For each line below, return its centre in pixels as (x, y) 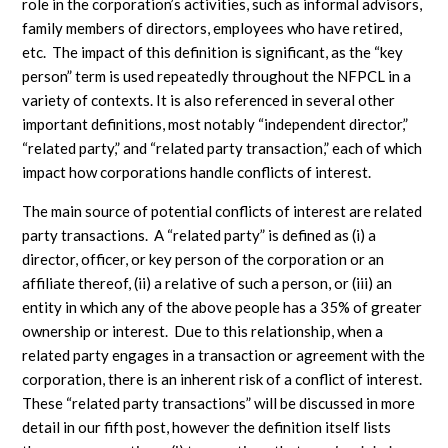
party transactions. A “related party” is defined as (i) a (199, 235)
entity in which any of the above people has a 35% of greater (222, 307)
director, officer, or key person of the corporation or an (203, 259)
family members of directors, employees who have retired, (212, 28)
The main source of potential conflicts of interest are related (222, 211)
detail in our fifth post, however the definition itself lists (207, 427)
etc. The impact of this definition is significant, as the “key (213, 52)
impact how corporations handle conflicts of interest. (197, 172)
